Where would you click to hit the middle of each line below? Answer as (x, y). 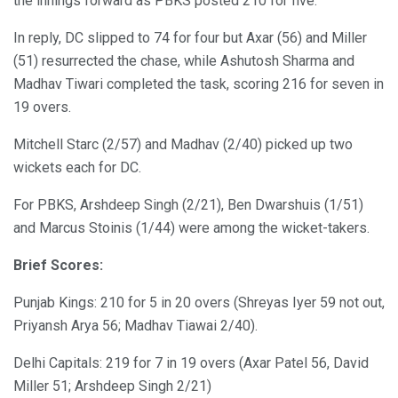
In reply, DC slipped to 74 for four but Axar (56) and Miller (190, 38)
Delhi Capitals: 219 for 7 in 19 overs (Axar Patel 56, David (191, 363)
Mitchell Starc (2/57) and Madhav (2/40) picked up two (183, 145)
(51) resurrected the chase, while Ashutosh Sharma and (184, 61)
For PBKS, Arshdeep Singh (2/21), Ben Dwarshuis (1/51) (188, 205)
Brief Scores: (58, 266)
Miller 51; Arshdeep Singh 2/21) (112, 386)
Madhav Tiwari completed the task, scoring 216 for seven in (199, 84)
